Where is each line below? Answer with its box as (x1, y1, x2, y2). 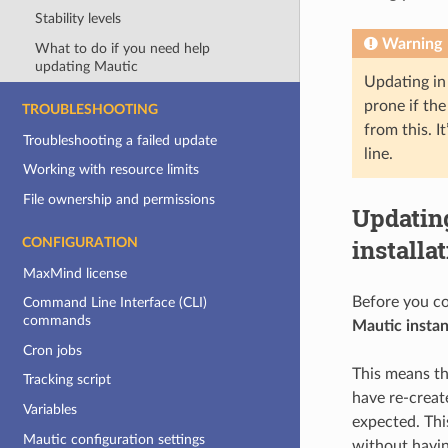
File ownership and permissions (23, 191, 216, 207)
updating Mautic (34, 59, 138, 75)
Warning (381, 35, 442, 52)
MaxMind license (23, 265, 128, 281)
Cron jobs (23, 342, 83, 358)
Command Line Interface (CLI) (23, 295, 208, 311)
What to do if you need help (34, 41, 210, 57)
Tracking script (23, 372, 112, 388)
